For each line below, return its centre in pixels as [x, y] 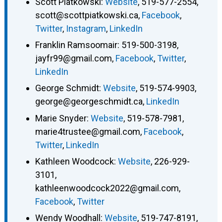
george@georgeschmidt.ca [89, 102]
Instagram [86, 28]
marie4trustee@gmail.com [87, 131]
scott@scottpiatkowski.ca [86, 15]
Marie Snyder [61, 118]
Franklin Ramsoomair [76, 45]
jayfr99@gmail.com [73, 58]
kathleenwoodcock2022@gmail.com [107, 188]
